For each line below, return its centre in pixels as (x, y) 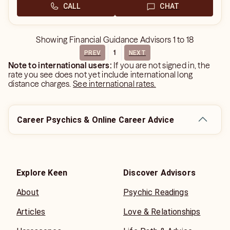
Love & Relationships (162, 212)
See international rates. (114, 84)
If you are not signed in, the (161, 65)
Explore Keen (42, 173)
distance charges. (41, 84)
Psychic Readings (156, 192)
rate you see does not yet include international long (101, 74)
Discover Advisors (159, 173)
